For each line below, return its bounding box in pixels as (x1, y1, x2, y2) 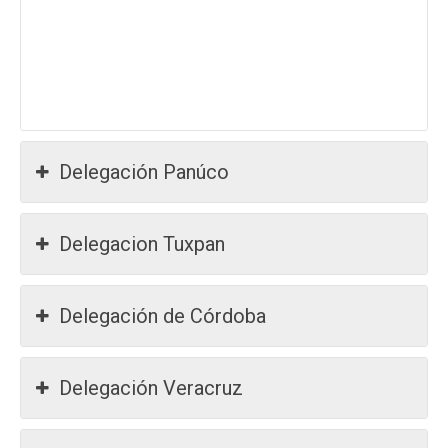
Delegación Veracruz (59, 376, 243, 401)
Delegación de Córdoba (59, 304, 266, 329)
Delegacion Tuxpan (59, 232, 225, 257)
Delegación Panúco (59, 160, 229, 185)
